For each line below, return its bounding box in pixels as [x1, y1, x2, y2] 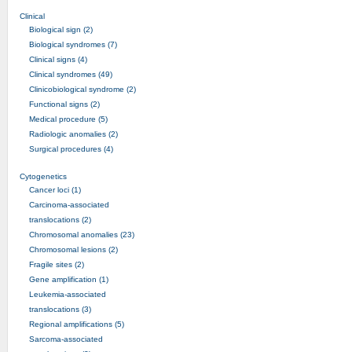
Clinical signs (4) [28, 54, 87, 64]
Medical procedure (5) [28, 114, 108, 123]
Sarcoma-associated [28, 334, 103, 343]
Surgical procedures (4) [28, 144, 113, 153]
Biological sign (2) [28, 24, 93, 34]
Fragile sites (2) [28, 259, 84, 269]
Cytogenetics [19, 171, 69, 181]
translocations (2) [28, 214, 91, 224]
